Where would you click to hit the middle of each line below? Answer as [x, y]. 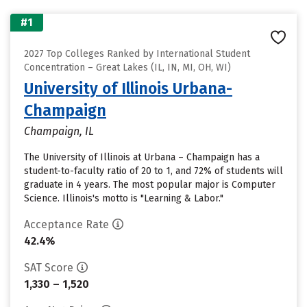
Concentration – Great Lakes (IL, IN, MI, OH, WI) [127, 67]
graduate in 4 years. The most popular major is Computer [150, 185]
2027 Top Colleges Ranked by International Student [137, 54]
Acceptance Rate [66, 224]
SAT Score [49, 268]
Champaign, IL [59, 131]
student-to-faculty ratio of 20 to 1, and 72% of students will [153, 171]
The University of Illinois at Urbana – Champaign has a [142, 157]
